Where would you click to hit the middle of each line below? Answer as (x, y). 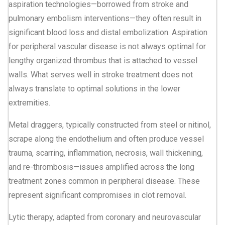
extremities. (29, 102)
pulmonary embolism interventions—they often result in (105, 18)
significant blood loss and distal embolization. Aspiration (108, 32)
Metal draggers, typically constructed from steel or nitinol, (110, 125)
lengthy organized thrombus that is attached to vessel (103, 60)
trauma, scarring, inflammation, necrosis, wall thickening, (106, 153)
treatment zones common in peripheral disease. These (104, 181)
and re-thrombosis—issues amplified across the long (101, 167)
